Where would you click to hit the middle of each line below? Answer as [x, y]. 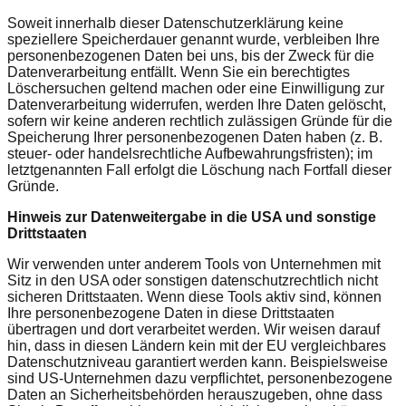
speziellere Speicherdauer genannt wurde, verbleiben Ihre [193, 39]
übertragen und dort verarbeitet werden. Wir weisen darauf [193, 329]
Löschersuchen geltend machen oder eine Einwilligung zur [196, 88]
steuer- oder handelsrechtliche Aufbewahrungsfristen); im [190, 153]
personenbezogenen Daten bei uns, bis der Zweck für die [191, 55]
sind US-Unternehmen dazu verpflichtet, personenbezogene [200, 378]
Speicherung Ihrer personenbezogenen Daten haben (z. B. [195, 137]
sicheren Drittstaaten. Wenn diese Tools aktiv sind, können [194, 296]
